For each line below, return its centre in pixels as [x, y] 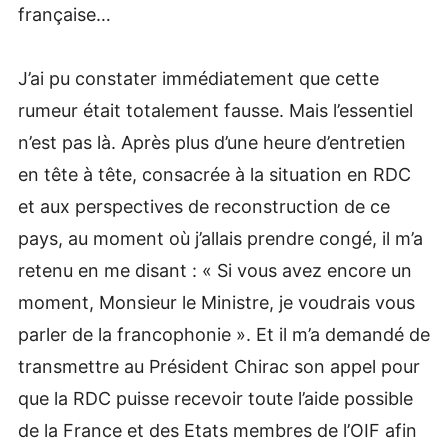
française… [64, 14]
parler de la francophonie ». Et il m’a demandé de [223, 334]
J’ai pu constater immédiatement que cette [198, 78]
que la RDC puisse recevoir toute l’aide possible [215, 398]
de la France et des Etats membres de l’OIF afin [217, 430]
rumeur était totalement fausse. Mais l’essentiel [215, 110]
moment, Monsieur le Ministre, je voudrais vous [216, 302]
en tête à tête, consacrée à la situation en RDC [214, 174]
